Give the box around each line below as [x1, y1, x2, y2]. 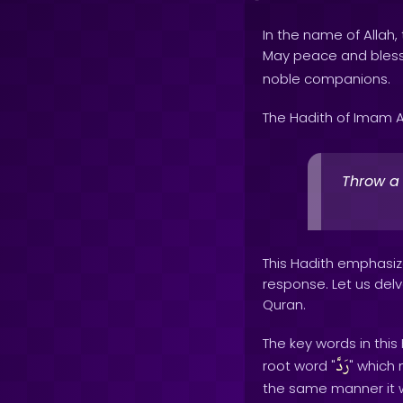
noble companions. [263, 69, 390, 88]
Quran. [263, 295, 306, 314]
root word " [263, 356, 336, 375]
